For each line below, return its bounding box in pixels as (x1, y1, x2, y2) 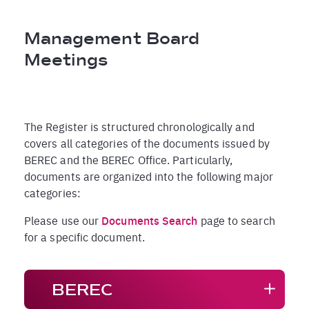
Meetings (24, 50, 108, 70)
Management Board (24, 28, 199, 48)
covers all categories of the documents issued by (24, 137, 270, 150)
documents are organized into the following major (24, 170, 273, 183)
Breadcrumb (24, 10, 130, 28)
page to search (197, 214, 275, 227)
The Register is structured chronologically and (24, 120, 255, 133)
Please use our (24, 214, 102, 227)
